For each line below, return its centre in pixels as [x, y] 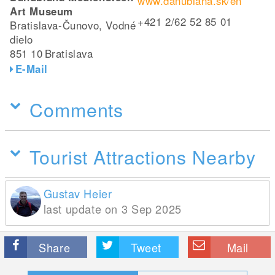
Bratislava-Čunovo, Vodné [73, 25]
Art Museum [42, 11]
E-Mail [31, 68]
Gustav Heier [78, 193]
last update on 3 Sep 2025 [112, 208]
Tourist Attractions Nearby [143, 156]
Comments [77, 109]
